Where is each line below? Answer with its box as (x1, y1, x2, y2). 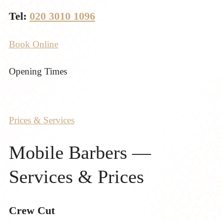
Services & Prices (8, 166, 144, 187)
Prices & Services (8, 115, 74, 126)
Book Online (8, 39, 58, 50)
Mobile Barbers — (8, 142, 151, 163)
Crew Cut (8, 204, 55, 217)
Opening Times (8, 66, 67, 77)
